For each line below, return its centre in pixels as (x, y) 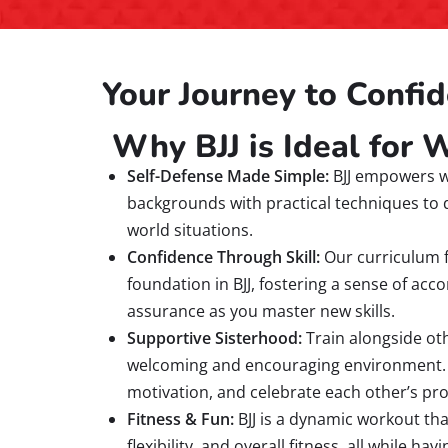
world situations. (190, 230)
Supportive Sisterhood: (214, 338)
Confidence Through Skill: (223, 257)
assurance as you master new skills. (261, 311)
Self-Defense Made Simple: (228, 176)
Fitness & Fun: (180, 419)
